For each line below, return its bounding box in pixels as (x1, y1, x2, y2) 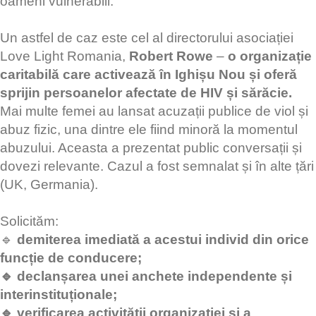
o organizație (228, 49, 312, 64)
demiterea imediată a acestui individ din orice (17, 232, 309, 248)
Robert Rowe (129, 49, 213, 64)
